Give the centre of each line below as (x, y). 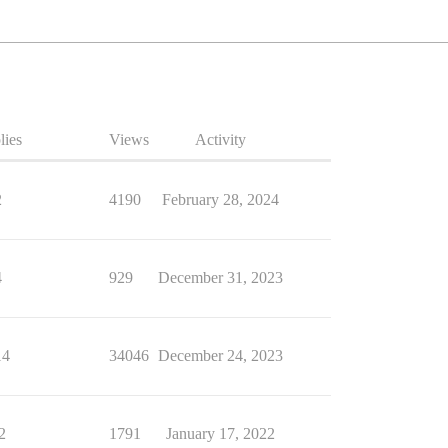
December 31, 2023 (220, 277)
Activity (220, 139)
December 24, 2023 (220, 355)
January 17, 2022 (220, 433)
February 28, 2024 (220, 199)
